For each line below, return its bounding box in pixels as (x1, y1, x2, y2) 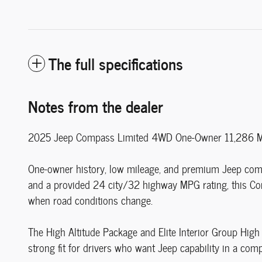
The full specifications (49, 50, 183, 75)
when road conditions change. (28, 191, 153, 209)
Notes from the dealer (28, 92, 163, 118)
